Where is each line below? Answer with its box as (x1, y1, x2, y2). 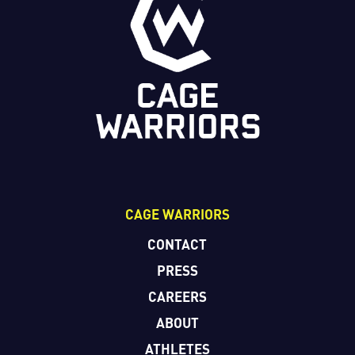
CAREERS (147, 288, 207, 306)
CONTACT (147, 236, 208, 254)
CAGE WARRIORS (124, 206, 230, 223)
